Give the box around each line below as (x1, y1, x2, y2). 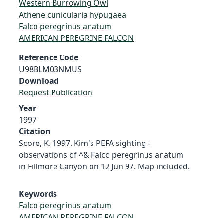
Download (19, 75, 59, 86)
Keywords (19, 188, 57, 199)
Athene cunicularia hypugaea (19, 9, 126, 20)
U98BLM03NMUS (19, 63, 82, 74)
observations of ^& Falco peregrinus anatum (19, 149, 183, 160)
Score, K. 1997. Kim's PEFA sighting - (19, 137, 150, 148)
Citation (19, 126, 51, 137)
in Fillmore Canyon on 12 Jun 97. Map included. (19, 161, 190, 172)
